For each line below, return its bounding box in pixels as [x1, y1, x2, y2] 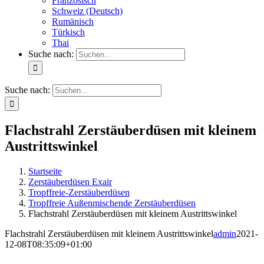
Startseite [28, 166, 62, 176]
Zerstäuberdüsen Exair [28, 176, 112, 187]
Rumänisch [52, 16, 94, 27]
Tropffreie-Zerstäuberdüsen [28, 187, 130, 197]
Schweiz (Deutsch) [52, 6, 123, 16]
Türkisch [52, 27, 85, 37]
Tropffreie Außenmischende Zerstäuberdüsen [28, 197, 196, 208]
